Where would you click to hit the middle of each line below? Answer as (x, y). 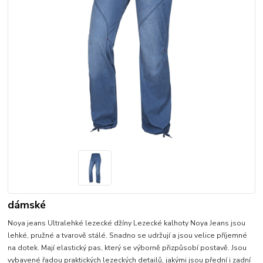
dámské (27, 205)
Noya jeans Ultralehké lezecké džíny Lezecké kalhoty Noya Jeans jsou (127, 223)
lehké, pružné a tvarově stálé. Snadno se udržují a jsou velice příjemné (128, 236)
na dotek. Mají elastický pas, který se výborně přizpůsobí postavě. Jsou (127, 248)
